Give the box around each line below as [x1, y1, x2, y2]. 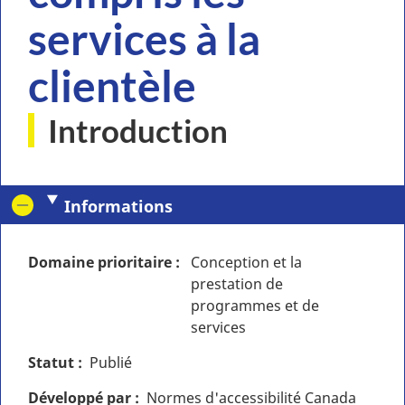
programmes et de [191, 296, 319, 316]
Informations [64, 195, 174, 217]
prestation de [191, 274, 283, 294]
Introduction [48, 111, 228, 149]
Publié [89, 353, 132, 372]
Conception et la [191, 252, 302, 272]
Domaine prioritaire [28, 252, 172, 272]
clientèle [28, 60, 196, 111]
